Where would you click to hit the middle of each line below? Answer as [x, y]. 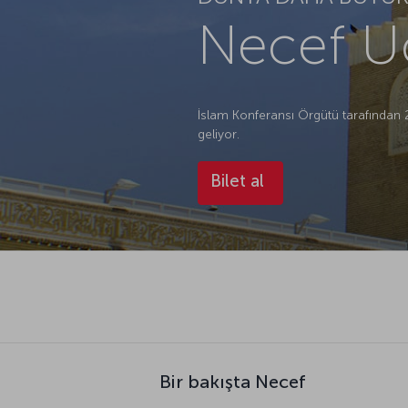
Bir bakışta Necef [233, 381]
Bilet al [237, 180]
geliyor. [218, 134]
